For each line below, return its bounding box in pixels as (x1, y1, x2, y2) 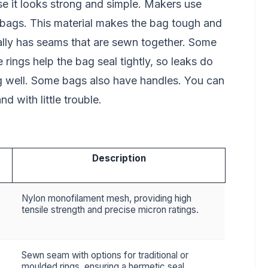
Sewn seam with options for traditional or (22, 249, 188, 261)
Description (92, 153, 146, 164)
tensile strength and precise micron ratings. (22, 204, 199, 215)
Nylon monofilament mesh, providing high (22, 193, 191, 204)
